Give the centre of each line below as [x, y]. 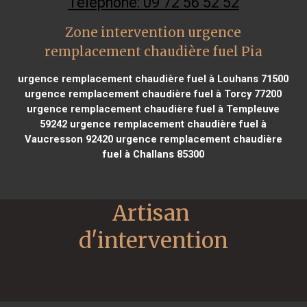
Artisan [151, 213]
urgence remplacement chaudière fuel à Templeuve [153, 109]
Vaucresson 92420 [69, 139]
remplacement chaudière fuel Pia [153, 51]
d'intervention [153, 240]
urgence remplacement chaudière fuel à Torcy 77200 [153, 94]
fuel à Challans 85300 [153, 154]
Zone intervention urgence [153, 32]
